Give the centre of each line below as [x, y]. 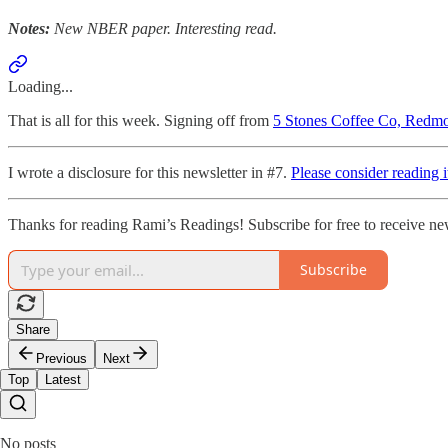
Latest [63, 379]
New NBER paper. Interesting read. [163, 28]
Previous [61, 358]
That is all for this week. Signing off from [140, 120]
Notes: [29, 28]
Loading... [40, 86]
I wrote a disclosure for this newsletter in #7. [149, 172]
